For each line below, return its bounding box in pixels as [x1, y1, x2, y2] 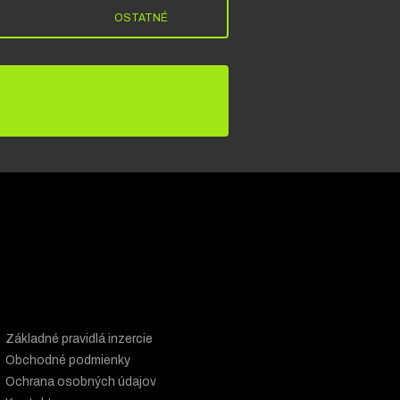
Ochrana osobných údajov [5, 374, 156, 388]
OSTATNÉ [114, 11, 169, 24]
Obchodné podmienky [5, 353, 130, 367]
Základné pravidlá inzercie [5, 331, 153, 346]
